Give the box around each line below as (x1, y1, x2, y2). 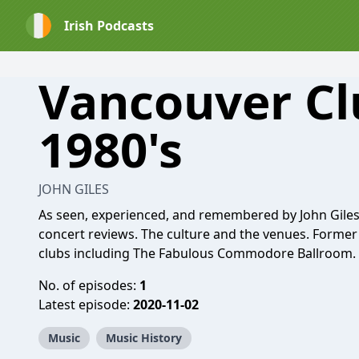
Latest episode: (38, 296, 133, 313)
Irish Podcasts (64, 17, 154, 34)
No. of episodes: (38, 276, 139, 294)
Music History (106, 330, 182, 345)
